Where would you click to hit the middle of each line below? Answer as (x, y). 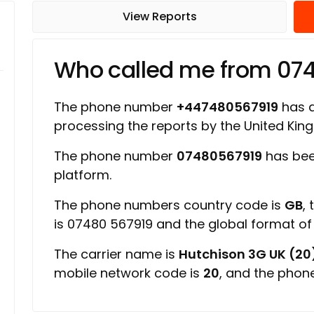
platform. (83, 175)
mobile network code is (129, 273)
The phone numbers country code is (169, 205)
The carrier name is (116, 254)
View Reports (159, 16)
